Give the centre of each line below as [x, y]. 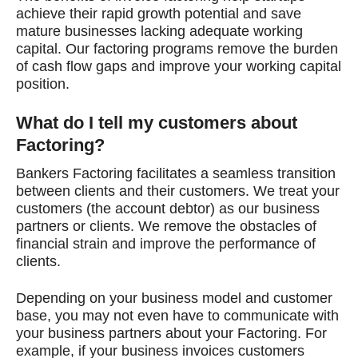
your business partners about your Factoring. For [171, 334]
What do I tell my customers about [157, 123]
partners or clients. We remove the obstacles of [166, 227]
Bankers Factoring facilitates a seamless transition [176, 174]
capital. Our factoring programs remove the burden [177, 49]
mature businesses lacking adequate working [159, 32]
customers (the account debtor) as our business [168, 209]
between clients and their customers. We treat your [178, 191]
